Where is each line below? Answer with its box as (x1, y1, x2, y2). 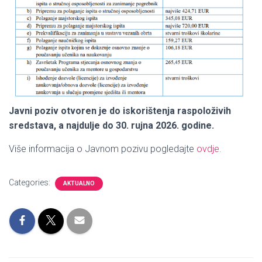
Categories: (9, 178, 52, 188)
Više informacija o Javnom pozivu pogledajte (9, 143, 196, 155)
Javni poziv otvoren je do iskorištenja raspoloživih (9, 105, 231, 117)
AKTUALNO (63, 180, 95, 187)
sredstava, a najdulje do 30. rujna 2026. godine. (9, 120, 214, 132)
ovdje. (196, 143, 222, 155)
